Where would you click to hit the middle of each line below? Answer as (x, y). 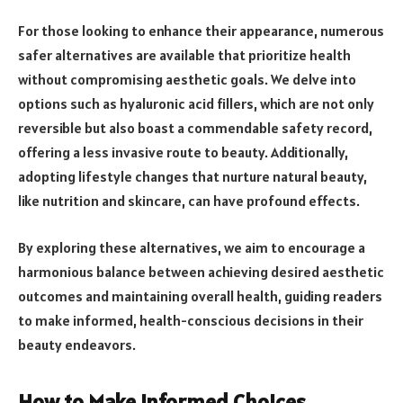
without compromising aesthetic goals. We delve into (187, 79)
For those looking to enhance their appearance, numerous (201, 30)
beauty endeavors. (77, 344)
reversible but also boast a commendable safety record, (195, 127)
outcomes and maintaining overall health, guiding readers (200, 296)
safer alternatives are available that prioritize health (184, 54)
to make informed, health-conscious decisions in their (191, 320)
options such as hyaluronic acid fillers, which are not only (196, 103)
